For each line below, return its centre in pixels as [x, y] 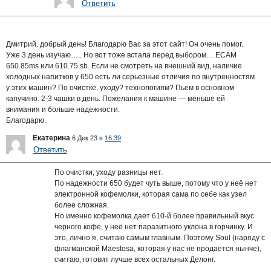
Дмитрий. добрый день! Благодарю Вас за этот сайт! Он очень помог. [125, 44]
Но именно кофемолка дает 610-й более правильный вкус [154, 216]
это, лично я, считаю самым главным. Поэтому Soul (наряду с [159, 237]
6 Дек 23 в [88, 138]
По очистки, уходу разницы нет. [108, 172]
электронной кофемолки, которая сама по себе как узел [150, 194]
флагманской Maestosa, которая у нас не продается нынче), [158, 248]
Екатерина [51, 138]
